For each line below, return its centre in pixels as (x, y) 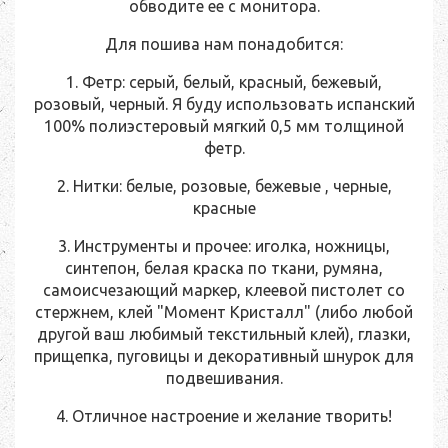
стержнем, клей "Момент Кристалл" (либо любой (224, 312)
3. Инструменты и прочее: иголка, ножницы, (224, 246)
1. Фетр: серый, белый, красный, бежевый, (224, 82)
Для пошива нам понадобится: (224, 44)
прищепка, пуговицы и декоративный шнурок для (224, 356)
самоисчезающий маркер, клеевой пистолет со (224, 290)
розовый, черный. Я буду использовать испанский (224, 104)
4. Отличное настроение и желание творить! (224, 416)
